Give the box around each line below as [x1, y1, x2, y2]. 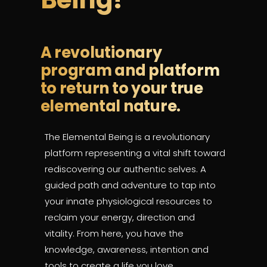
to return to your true [40, 77, 203, 100]
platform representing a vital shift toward [45, 146, 225, 159]
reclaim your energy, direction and [45, 210, 195, 223]
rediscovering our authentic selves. [45, 162, 198, 175]
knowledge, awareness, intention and [45, 243, 209, 256]
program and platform [40, 60, 220, 82]
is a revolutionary [133, 130, 210, 143]
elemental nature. [40, 95, 181, 117]
